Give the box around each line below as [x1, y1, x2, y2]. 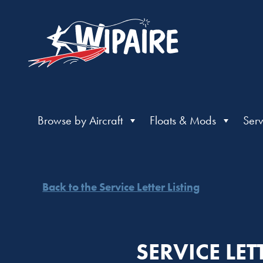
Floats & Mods [149, 113, 216, 128]
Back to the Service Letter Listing [42, 180, 200, 195]
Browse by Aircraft [37, 113, 123, 128]
